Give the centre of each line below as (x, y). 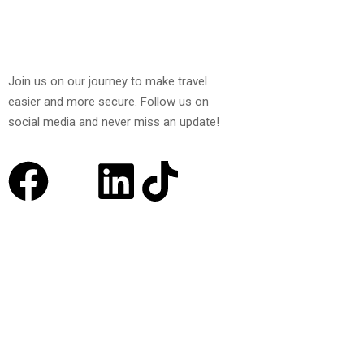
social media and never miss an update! (114, 122)
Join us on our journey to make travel (108, 82)
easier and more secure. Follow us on (108, 102)
